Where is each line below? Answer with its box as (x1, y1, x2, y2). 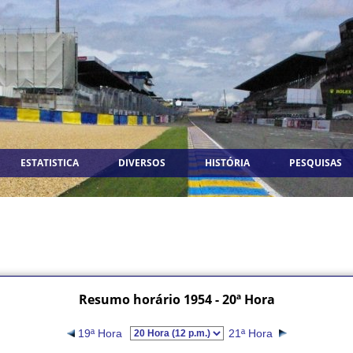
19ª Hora (74, 327, 128, 340)
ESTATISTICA (20, 156, 79, 169)
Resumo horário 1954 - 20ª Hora (78, 291, 275, 308)
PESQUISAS (289, 156, 342, 169)
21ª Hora (225, 327, 279, 340)
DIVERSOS (118, 156, 165, 169)
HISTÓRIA (205, 156, 250, 169)
